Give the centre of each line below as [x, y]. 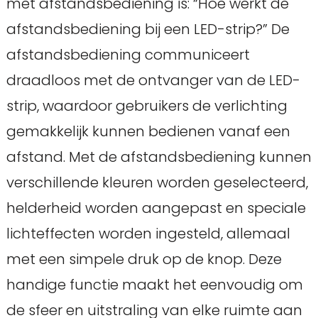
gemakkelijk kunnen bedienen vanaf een [148, 131]
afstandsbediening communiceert [128, 54]
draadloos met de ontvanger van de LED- [153, 80]
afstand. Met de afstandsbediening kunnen [159, 157]
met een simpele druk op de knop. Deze [144, 259]
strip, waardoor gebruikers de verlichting [147, 105]
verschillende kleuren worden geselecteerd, [157, 182]
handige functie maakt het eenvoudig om [154, 284]
